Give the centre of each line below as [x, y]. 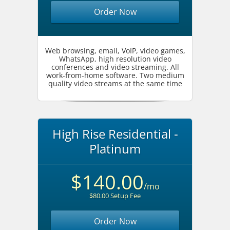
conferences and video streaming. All [115, 67]
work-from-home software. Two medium [115, 75]
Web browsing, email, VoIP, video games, [115, 51]
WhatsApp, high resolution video [115, 59]
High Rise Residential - [115, 134]
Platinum [115, 149]
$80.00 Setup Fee [115, 196]
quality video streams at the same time [115, 83]
